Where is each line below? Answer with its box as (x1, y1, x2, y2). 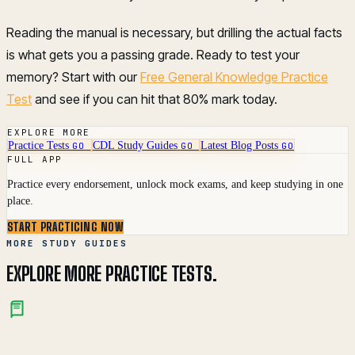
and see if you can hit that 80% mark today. (32, 90, 277, 107)
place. (7, 194, 33, 207)
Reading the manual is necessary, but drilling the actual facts (6, 24, 342, 40)
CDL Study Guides (92, 139, 177, 151)
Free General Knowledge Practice (140, 68, 328, 85)
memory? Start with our (6, 68, 140, 85)
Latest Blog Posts (200, 139, 279, 151)
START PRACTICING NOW (7, 219, 124, 234)
